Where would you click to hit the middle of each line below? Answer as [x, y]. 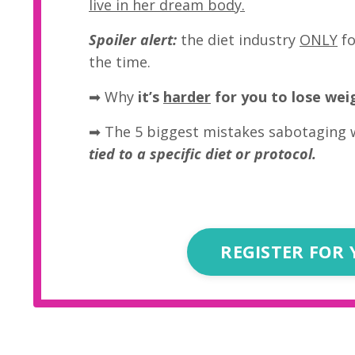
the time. [120, 62]
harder [187, 97]
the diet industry [238, 40]
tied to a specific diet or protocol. [202, 154]
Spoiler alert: [133, 40]
